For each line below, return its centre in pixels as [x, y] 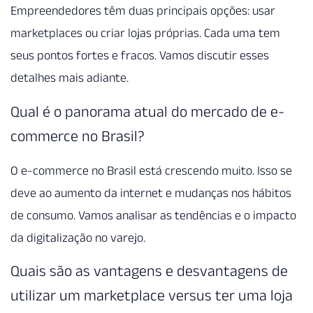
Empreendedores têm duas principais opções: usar [143, 11]
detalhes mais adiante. [70, 78]
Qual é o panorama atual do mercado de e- [147, 111]
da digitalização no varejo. [78, 237]
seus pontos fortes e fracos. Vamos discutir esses [140, 56]
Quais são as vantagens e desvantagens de [149, 271]
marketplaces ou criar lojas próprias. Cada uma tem [145, 33]
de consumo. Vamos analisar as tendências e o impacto [153, 215]
